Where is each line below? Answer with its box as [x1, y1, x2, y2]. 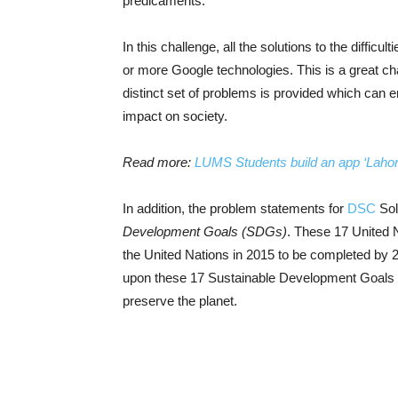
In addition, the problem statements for [123, 201, 347, 216]
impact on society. [123, 108, 231, 123]
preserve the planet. [123, 293, 237, 308]
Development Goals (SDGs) [123, 224, 287, 239]
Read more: [123, 155, 195, 170]
